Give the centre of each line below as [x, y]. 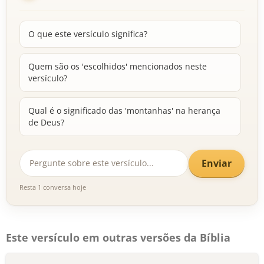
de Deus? [46, 122]
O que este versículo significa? [88, 34]
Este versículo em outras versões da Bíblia [118, 237]
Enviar [217, 163]
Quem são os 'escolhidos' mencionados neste [118, 66]
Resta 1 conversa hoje [53, 187]
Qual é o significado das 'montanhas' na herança [124, 110]
